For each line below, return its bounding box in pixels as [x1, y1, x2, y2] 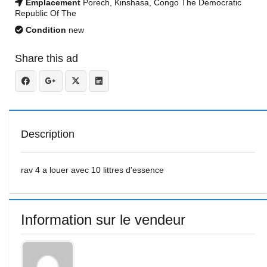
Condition [23, 25, 66, 35]
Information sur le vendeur [21, 212, 185, 228]
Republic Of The [15, 8, 76, 18]
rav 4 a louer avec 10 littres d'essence [21, 165, 164, 175]
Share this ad [15, 52, 78, 64]
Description [21, 128, 74, 140]
